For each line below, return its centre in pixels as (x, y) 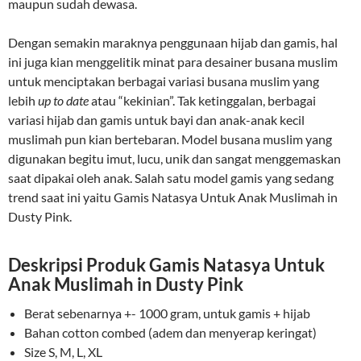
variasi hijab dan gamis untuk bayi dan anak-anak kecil (156, 120)
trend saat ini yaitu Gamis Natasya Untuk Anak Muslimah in (173, 197)
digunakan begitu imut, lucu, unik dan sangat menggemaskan (174, 158)
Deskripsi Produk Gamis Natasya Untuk (166, 265)
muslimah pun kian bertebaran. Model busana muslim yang (170, 139)
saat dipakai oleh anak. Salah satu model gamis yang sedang (171, 178)
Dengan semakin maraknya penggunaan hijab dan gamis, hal (173, 42)
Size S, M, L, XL (63, 352)
